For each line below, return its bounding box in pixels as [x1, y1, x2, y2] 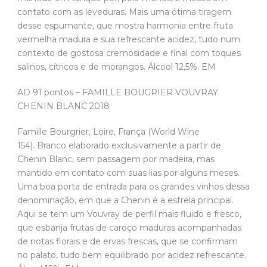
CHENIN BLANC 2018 [17, 100, 112, 111]
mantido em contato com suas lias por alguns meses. [17, 167, 240, 178]
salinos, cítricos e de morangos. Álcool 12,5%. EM [17, 61, 218, 72]
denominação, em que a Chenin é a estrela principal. [17, 194, 234, 206]
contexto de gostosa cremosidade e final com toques [17, 47, 241, 58]
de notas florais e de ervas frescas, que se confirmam [17, 235, 238, 247]
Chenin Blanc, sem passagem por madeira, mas [17, 153, 215, 164]
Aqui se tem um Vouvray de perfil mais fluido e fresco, [17, 208, 241, 219]
